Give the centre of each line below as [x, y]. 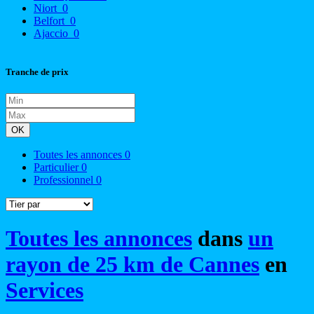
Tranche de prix [37, 71]
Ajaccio [52, 33]
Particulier [57, 168]
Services [45, 291]
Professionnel [65, 180]
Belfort [50, 20]
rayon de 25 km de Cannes [132, 265]
